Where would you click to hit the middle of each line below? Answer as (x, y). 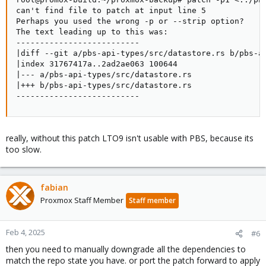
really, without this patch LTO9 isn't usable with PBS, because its (130, 138)
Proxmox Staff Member (82, 200)
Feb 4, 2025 (26, 232)
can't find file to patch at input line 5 (111, 10)
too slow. (24, 149)
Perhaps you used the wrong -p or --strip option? (130, 21)
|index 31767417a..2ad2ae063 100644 (97, 64)
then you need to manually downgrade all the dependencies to (126, 249)
